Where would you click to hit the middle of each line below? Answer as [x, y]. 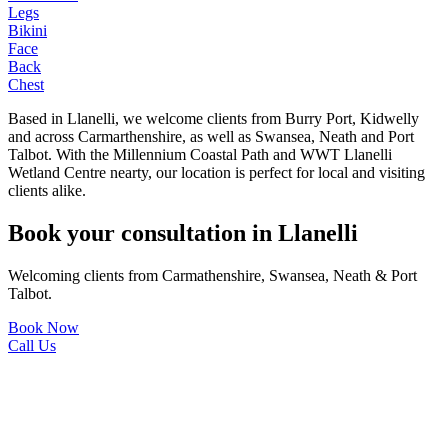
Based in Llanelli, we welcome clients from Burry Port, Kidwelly [213, 119]
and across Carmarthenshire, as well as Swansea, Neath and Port [211, 137]
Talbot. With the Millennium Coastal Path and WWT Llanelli [200, 155]
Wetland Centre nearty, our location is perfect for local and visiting [216, 173]
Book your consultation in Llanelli [183, 233]
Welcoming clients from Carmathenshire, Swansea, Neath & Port [212, 275]
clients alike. [47, 191]
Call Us [32, 345]
